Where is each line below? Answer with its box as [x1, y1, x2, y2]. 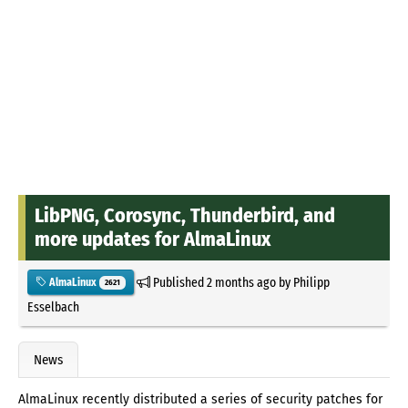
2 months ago [206, 273, 276, 291]
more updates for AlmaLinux [35, 226, 270, 251]
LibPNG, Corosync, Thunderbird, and [35, 202, 335, 228]
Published [149, 273, 207, 291]
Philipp [292, 273, 330, 291]
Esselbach [27, 298, 79, 315]
